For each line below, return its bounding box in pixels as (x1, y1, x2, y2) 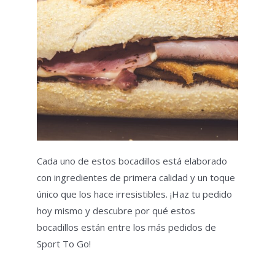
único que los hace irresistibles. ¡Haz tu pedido (37, 188, 232, 201)
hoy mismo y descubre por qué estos (37, 204, 195, 217)
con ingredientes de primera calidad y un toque (37, 171, 235, 184)
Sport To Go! (37, 238, 91, 250)
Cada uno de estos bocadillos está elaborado (37, 155, 227, 168)
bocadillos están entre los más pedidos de (37, 221, 216, 234)
